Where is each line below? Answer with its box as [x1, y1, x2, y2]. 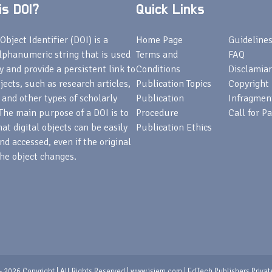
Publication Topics [136, 78, 211, 90]
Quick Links [136, 2, 205, 17]
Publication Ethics [136, 121, 212, 134]
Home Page [136, 34, 183, 46]
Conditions [136, 63, 180, 75]
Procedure [136, 107, 178, 119]
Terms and [136, 49, 178, 61]
